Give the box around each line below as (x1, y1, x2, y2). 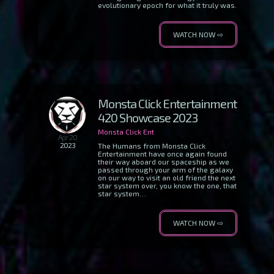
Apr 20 (57, 133, 77, 141)
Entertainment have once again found (98, 149, 227, 158)
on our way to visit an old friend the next (98, 173, 235, 182)
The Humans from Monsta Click (98, 141, 206, 150)
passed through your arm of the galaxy (98, 165, 233, 174)
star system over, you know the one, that (98, 181, 237, 190)
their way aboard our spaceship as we (98, 157, 229, 166)
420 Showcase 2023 (98, 110, 198, 125)
